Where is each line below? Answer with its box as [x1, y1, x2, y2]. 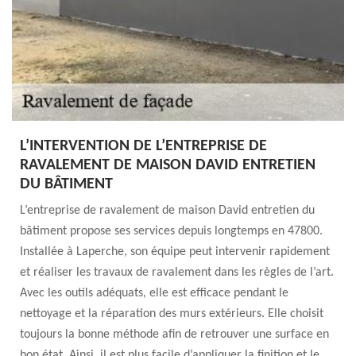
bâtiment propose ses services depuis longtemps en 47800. [20, 225, 323, 238]
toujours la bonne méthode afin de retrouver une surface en [20, 328, 329, 341]
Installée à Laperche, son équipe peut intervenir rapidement [20, 246, 330, 258]
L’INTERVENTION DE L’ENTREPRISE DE [20, 138, 267, 154]
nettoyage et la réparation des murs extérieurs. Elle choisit [20, 308, 323, 320]
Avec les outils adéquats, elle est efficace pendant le [20, 287, 288, 300]
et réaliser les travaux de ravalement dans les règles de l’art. [20, 266, 334, 279]
